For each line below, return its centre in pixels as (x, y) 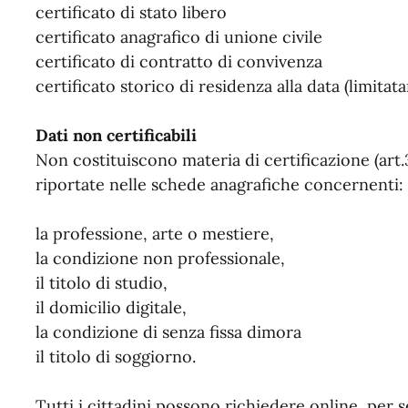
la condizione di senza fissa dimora (168, 332)
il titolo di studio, (101, 283)
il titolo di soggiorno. (115, 357)
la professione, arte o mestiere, (154, 234)
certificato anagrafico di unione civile (178, 37)
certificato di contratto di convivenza (178, 62)
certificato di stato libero (131, 13)
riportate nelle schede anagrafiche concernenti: (219, 185)
